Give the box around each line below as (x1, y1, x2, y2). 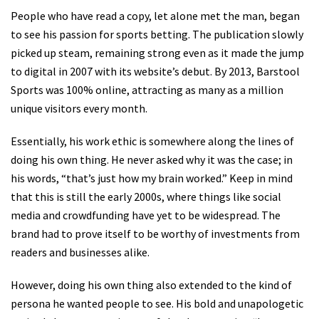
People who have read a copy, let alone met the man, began (11, 9, 300, 23)
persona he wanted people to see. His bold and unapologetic (11, 296, 303, 311)
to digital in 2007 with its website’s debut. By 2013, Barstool (11, 64, 300, 79)
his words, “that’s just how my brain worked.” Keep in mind (11, 171, 293, 186)
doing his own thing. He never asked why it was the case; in (11, 152, 293, 167)
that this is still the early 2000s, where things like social (11, 189, 281, 204)
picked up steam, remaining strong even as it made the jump (11, 46, 304, 61)
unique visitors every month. (11, 101, 147, 116)
